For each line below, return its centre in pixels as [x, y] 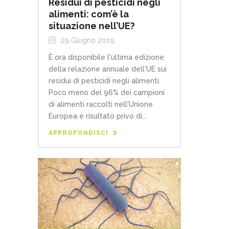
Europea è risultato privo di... [98, 116]
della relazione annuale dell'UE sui [108, 69]
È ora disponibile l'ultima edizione [106, 58]
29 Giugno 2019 [86, 41]
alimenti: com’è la [89, 14]
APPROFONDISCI [78, 133]
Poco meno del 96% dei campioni [107, 93]
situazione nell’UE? [92, 26]
